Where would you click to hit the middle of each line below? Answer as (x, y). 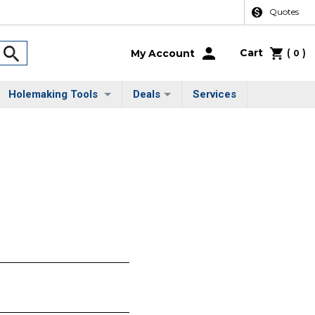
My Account (162, 53)
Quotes (284, 12)
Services (214, 95)
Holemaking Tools (54, 95)
